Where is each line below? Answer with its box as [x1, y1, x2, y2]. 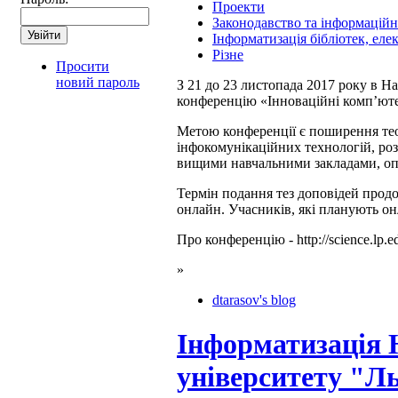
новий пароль [56, 75, 139, 91]
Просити [56, 59, 109, 75]
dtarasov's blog [212, 292, 296, 308]
